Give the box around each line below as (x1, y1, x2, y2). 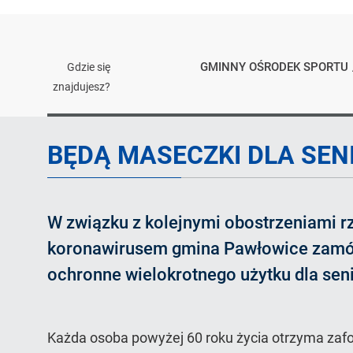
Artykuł (46, 116, 95, 135)
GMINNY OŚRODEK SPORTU (200, 60, 348, 74)
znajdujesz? (53, 80, 110, 93)
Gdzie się (67, 61, 110, 73)
